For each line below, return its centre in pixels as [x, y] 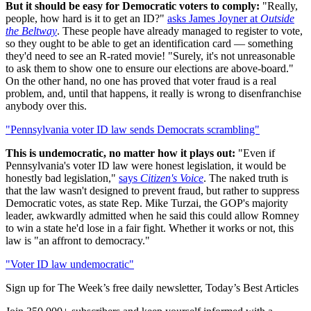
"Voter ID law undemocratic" [70, 264]
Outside [277, 18]
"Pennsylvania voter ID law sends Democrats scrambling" [133, 129]
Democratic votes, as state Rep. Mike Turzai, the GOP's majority [147, 203]
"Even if [255, 153]
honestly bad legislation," [62, 178]
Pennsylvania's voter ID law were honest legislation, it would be [146, 165]
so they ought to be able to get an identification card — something [149, 43]
